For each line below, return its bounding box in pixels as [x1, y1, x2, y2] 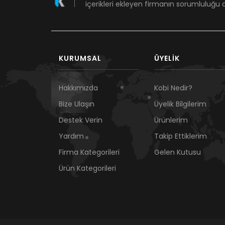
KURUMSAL [59, 53, 101, 64]
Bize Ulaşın [59, 99, 94, 109]
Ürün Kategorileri [59, 163, 116, 174]
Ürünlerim [154, 115, 188, 126]
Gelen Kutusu [154, 147, 201, 158]
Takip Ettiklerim [154, 131, 207, 142]
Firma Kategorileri [59, 147, 120, 158]
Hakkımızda [59, 83, 98, 93]
